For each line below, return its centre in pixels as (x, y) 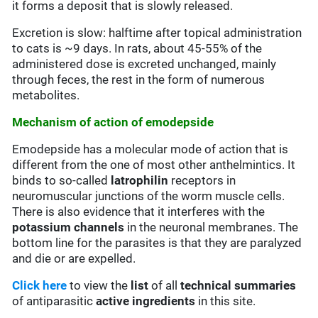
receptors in (202, 181)
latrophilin (140, 181)
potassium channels (68, 227)
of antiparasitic (54, 301)
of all (165, 286)
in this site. (226, 301)
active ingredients (146, 301)
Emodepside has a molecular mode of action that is (150, 149)
